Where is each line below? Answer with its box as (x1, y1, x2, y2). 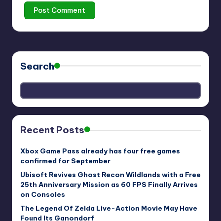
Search (20, 60, 54, 72)
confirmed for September (20, 156, 110, 166)
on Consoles (20, 190, 65, 199)
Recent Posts (20, 124, 84, 136)
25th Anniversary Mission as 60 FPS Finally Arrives (20, 180, 198, 189)
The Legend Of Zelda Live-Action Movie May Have (20, 204, 197, 213)
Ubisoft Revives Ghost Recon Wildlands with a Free (20, 170, 201, 180)
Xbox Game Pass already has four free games (20, 147, 180, 156)
